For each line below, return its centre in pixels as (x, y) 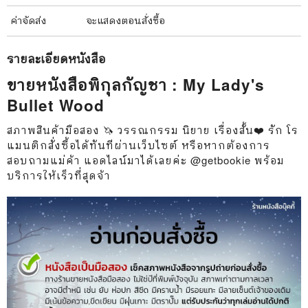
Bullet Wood (56, 105)
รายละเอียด (37, 58)
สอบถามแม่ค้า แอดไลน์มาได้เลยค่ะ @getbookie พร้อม (146, 159)
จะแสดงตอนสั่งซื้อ (125, 20)
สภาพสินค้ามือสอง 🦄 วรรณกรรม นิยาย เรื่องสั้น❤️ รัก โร (153, 129)
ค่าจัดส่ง (28, 20)
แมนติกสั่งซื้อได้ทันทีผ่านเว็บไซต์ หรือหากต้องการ (139, 144)
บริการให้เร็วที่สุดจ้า (59, 175)
